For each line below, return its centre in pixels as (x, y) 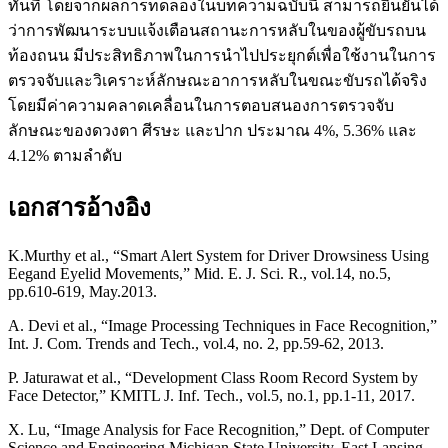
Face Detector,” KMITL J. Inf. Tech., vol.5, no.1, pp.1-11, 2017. (211, 396)
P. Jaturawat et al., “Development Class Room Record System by (213, 378)
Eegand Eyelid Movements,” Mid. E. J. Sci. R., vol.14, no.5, (199, 274)
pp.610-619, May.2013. (82, 292)
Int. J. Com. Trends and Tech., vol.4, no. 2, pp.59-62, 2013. (196, 344)
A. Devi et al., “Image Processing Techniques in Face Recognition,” (222, 326)
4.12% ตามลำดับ (65, 156)
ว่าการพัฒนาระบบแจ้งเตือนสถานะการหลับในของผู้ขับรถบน (217, 31)
